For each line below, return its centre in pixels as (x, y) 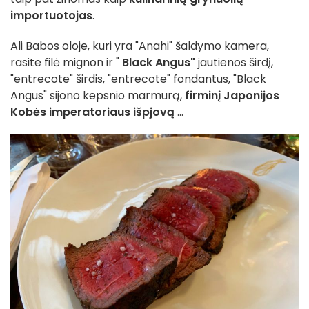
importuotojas (51, 15)
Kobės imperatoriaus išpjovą (94, 112)
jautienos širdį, (234, 62)
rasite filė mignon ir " (65, 62)
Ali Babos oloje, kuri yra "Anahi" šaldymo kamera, (140, 46)
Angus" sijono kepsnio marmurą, (96, 95)
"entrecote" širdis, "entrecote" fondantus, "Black (138, 79)
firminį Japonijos (231, 95)
